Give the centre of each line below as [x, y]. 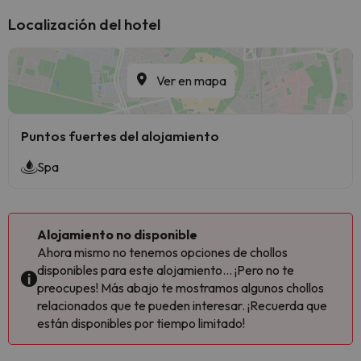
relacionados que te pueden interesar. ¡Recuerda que [182, 305]
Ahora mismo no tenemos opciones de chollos [162, 252]
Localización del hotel [84, 24]
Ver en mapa [191, 81]
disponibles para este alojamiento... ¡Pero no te [166, 270]
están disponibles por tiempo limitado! [141, 323]
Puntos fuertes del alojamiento [120, 136]
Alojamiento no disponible [117, 234]
